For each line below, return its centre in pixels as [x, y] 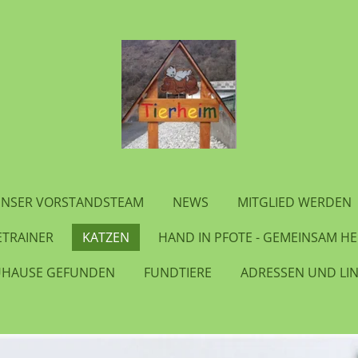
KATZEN [106, 237]
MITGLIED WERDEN [294, 202]
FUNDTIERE [177, 272]
